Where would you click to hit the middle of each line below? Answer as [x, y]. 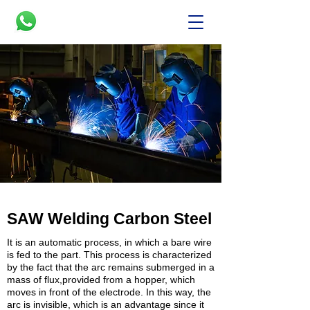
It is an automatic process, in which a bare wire [109, 242]
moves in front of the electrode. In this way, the [109, 292]
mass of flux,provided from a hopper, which [101, 280]
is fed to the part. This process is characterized [109, 255]
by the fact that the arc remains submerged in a [111, 267]
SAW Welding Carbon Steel [109, 219]
